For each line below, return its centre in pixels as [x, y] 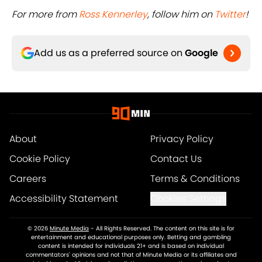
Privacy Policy [182, 139]
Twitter [230, 15]
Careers [28, 179]
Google [201, 53]
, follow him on [181, 15]
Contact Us [176, 159]
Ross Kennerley [113, 15]
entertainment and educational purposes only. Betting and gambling [131, 237]
